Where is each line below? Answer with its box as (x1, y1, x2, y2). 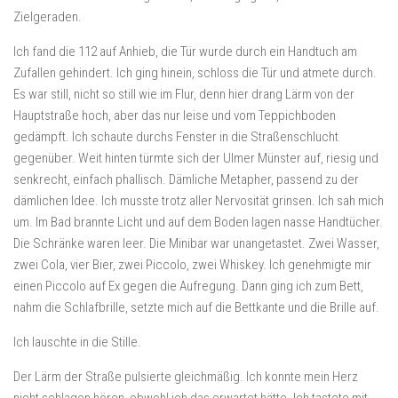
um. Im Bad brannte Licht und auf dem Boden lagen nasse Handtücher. (13, 214, 383, 230)
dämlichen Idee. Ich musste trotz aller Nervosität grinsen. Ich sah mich (13, 193, 384, 209)
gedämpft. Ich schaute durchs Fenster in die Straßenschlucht (13, 129, 338, 145)
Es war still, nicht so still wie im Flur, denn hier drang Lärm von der (13, 86, 354, 102)
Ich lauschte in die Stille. (13, 334, 141, 350)
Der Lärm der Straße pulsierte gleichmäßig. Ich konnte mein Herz (13, 369, 358, 385)
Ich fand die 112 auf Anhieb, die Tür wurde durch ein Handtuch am (13, 44, 357, 60)
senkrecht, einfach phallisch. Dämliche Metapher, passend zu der (13, 171, 359, 187)
